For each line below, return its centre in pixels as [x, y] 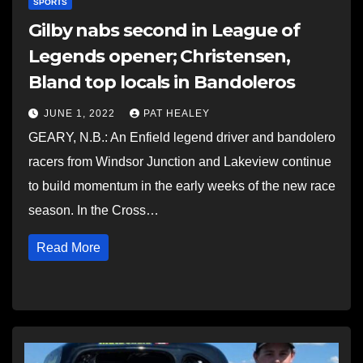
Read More [68, 248]
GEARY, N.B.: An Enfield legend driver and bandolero [182, 137]
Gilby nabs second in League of [164, 30]
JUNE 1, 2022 [81, 113]
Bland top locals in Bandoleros [162, 82]
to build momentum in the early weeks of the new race [182, 186]
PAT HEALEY [177, 113]
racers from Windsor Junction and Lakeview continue [180, 162]
